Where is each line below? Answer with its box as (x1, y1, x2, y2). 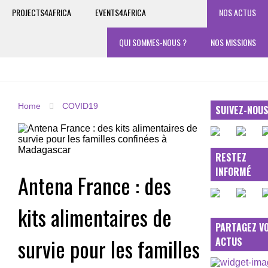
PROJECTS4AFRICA (12, 6, 71, 19)
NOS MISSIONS (211, 36, 256, 48)
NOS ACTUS (219, 6, 256, 19)
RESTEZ (215, 150, 247, 165)
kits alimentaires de (18, 200, 172, 233)
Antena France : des (18, 169, 171, 201)
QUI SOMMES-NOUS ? (119, 36, 187, 48)
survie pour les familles (18, 232, 200, 264)
